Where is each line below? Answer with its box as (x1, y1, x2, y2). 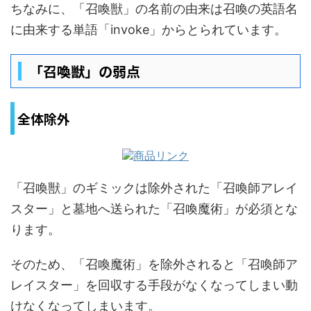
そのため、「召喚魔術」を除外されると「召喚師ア (10, 257, 298, 271)
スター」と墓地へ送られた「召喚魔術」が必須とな (10, 201, 298, 216)
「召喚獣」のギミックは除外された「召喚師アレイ (10, 180, 298, 195)
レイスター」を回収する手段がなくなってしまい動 (10, 278, 298, 292)
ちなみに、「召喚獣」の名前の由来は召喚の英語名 (10, 1, 298, 16)
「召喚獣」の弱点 (29, 61, 140, 81)
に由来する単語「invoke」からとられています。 (10, 22, 287, 37)
